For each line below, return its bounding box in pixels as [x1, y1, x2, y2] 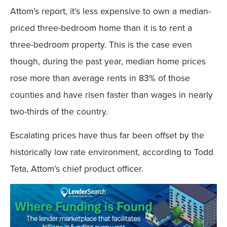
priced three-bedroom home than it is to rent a [10, 21, 192, 34]
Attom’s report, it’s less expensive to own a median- [10, 4, 211, 17]
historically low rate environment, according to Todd [10, 145, 213, 159]
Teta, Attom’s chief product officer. [10, 162, 143, 175]
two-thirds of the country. [10, 104, 108, 118]
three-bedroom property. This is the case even [10, 37, 192, 51]
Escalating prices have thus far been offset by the [10, 129, 204, 142]
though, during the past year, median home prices [10, 54, 206, 67]
